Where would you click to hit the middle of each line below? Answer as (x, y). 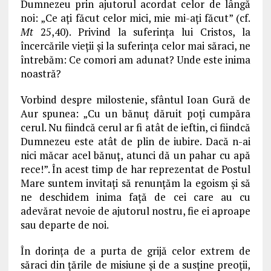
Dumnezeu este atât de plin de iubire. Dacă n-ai (135, 141)
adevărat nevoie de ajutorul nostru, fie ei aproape (135, 211)
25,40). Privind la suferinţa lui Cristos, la (142, 32)
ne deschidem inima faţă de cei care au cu (135, 197)
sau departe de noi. (64, 225)
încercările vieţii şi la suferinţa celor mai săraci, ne (135, 46)
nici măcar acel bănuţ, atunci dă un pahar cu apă (135, 155)
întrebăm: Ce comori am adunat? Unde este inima (135, 60)
